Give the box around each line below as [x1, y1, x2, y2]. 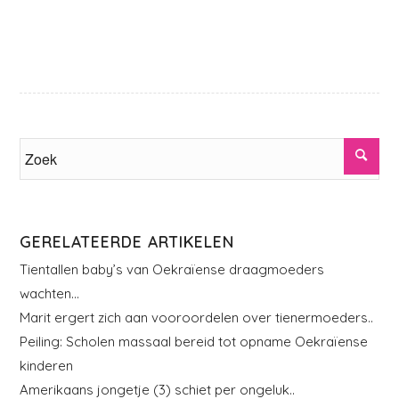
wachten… [20, 284, 80, 302]
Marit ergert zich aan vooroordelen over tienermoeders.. [20, 308, 374, 326]
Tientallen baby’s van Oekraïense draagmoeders [20, 260, 325, 278]
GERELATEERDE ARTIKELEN [20, 231, 235, 251]
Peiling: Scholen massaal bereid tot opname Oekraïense [20, 332, 369, 350]
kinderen [20, 356, 74, 374]
